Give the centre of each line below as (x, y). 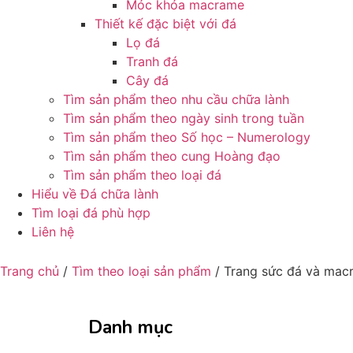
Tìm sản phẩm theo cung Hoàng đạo (172, 156)
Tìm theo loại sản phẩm (141, 271)
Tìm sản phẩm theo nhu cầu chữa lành (176, 99)
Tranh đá (152, 61)
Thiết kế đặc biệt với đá (165, 24)
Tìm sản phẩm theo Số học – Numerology (187, 137)
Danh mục (130, 327)
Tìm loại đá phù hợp (91, 213)
